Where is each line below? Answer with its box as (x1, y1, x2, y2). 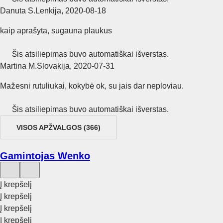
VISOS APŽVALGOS (16, 123, 82, 131)
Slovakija (37, 61, 70, 70)
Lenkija (35, 6, 61, 15)
